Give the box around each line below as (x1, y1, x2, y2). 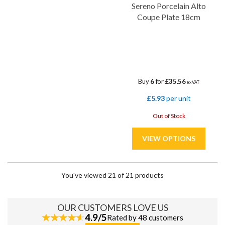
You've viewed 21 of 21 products (61, 171, 164, 179)
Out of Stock (152, 112, 185, 120)
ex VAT (185, 80, 199, 85)
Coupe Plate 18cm (137, 12, 200, 22)
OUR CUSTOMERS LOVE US (57, 202, 168, 213)
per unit (165, 94, 191, 102)
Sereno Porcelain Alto (132, 1, 206, 11)
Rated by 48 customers (106, 213, 183, 222)
